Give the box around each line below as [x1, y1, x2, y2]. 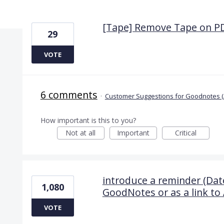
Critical [174, 127, 196, 137]
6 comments [40, 87, 97, 101]
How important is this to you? [40, 115, 136, 125]
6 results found [21, 7, 79, 18]
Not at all [65, 127, 96, 137]
